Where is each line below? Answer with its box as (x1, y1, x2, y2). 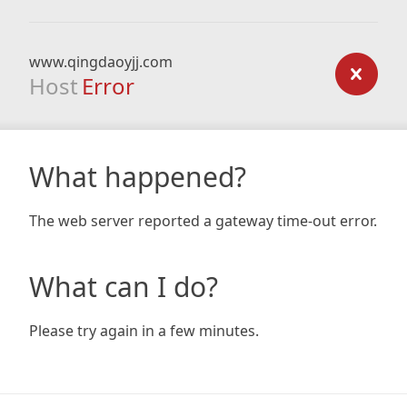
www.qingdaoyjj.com (29, 52, 173, 72)
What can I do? (29, 268, 218, 305)
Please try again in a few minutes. (29, 321, 259, 341)
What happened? (29, 158, 246, 195)
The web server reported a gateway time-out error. (29, 211, 377, 231)
